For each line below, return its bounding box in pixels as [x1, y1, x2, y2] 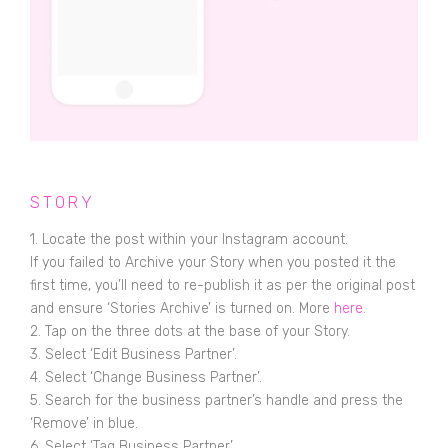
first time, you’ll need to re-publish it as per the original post [30, 276, 415, 294]
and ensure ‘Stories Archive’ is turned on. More [30, 299, 334, 317]
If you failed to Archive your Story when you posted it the [30, 253, 396, 271]
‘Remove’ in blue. [30, 414, 138, 432]
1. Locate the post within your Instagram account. [30, 230, 352, 248]
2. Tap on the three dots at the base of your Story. [30, 322, 350, 340]
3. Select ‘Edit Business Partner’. [30, 345, 237, 363]
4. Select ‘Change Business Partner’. [30, 368, 266, 386]
